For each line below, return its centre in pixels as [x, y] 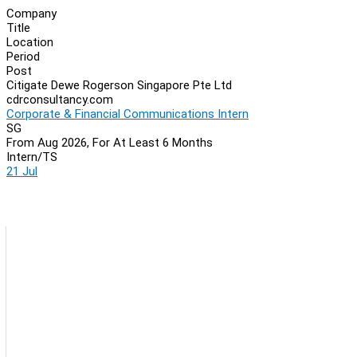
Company [31, 13]
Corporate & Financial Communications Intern [127, 114]
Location [30, 42]
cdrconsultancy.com [60, 99]
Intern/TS [32, 157]
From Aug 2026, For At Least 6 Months [110, 142]
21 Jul [22, 171]
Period [23, 56]
